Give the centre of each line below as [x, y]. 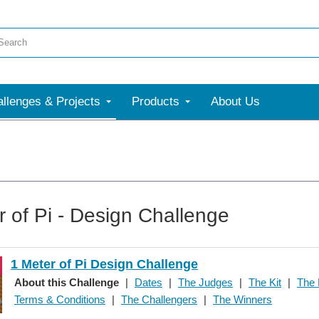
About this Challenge [67, 282]
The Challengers [159, 299]
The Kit [265, 282]
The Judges [205, 282]
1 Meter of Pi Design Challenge [104, 264]
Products [156, 101]
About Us [235, 101]
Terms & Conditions [60, 299]
